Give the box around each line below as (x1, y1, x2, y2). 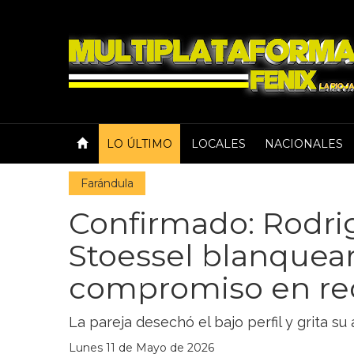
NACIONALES (265, 137, 343, 151)
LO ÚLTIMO (107, 137, 172, 151)
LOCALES (191, 137, 246, 151)
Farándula (81, 176, 134, 190)
